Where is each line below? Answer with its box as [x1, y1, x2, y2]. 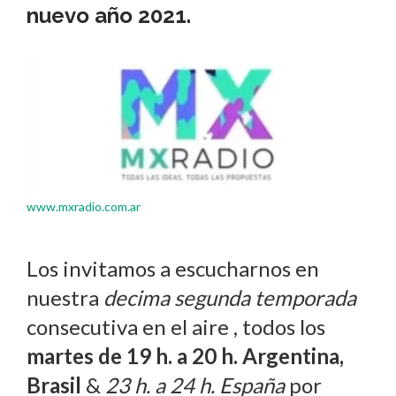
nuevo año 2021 [27, 3, 187, 28]
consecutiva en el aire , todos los [27, 314, 325, 339]
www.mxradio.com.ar [27, 199, 141, 214]
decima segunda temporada [103, 285, 356, 310]
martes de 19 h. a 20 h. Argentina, [27, 343, 344, 369]
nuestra [27, 285, 103, 310]
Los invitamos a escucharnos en [27, 255, 319, 281]
